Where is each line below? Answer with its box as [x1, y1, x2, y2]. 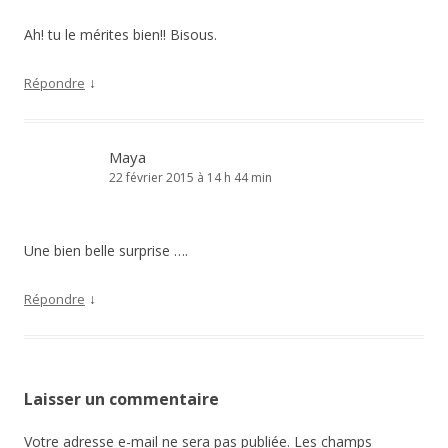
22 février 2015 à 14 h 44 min [109, 169, 272, 186]
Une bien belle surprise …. [24, 241, 188, 260]
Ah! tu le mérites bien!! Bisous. [24, 25, 217, 44]
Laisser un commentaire [24, 388, 219, 410]
